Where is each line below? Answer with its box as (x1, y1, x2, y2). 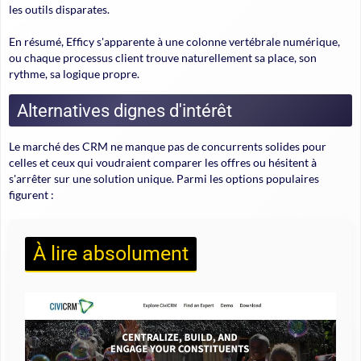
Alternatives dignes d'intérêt (17, 100, 232, 122)
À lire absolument (33, 242, 189, 266)
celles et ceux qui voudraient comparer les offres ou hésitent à (9, 156, 317, 170)
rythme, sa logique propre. (9, 67, 139, 81)
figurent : (9, 188, 54, 202)
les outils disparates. (9, 2, 110, 17)
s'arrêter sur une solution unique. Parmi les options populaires (9, 172, 319, 186)
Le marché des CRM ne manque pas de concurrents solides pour (9, 139, 326, 154)
